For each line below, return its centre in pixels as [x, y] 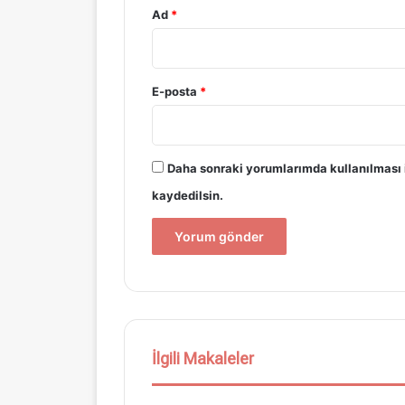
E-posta [176, 91]
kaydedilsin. [188, 195]
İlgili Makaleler [203, 358]
